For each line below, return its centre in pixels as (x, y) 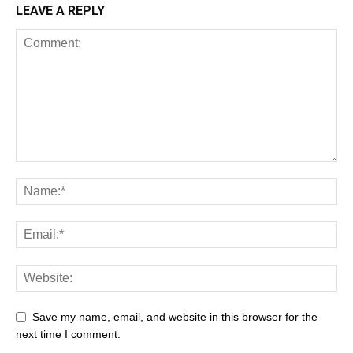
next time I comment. (68, 334)
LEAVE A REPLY (60, 10)
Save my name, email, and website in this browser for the (175, 316)
